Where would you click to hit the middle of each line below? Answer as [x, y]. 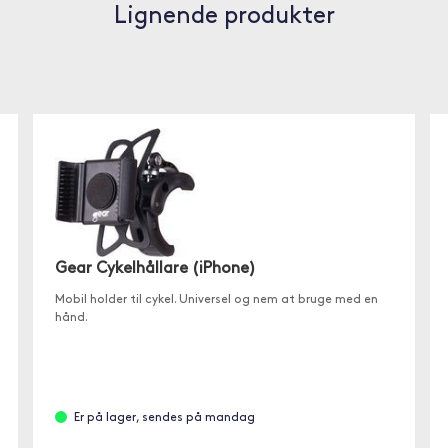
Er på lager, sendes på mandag [165, 417]
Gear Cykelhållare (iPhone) [156, 268]
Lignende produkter [224, 17]
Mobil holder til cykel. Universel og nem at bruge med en [217, 299]
